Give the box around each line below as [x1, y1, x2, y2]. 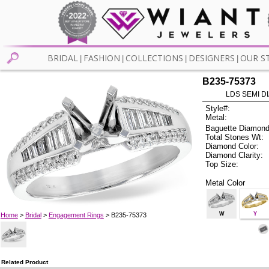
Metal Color [205, 178, 246, 187]
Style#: [205, 104, 231, 113]
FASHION [83, 52, 120, 64]
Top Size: [205, 159, 239, 169]
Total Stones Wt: [205, 132, 264, 142]
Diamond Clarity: [205, 150, 264, 160]
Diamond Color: [205, 141, 259, 151]
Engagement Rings [48, 211, 104, 219]
